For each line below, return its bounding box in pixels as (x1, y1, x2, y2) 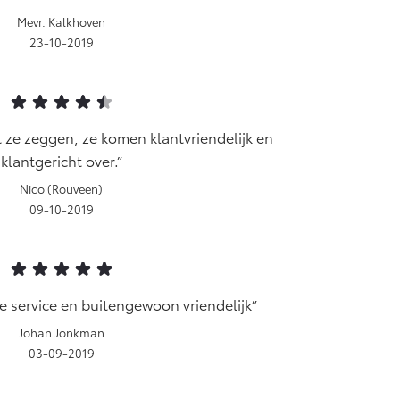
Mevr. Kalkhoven (17, 13, 105, 29)
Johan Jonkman (18, 324, 104, 340)
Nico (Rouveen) (20, 180, 103, 196)
